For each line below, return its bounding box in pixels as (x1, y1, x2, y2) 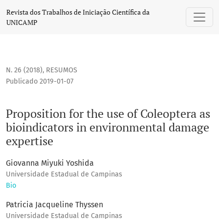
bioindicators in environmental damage (6, 119, 209, 135)
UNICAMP (6, 18, 37, 27)
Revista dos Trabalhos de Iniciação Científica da (6, 7, 150, 17)
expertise (6, 133, 53, 149)
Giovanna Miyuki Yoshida (6, 158, 94, 168)
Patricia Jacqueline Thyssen (6, 200, 103, 210)
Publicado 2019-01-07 (6, 77, 73, 86)
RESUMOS (46, 66, 77, 75)
